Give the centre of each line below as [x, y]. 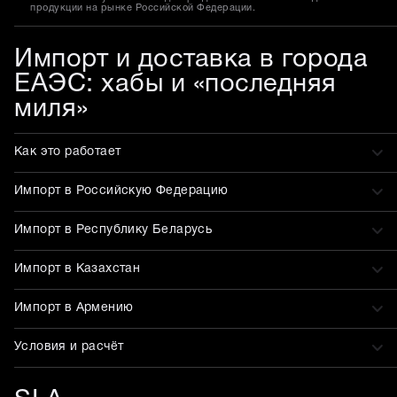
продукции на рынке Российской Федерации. [143, 8]
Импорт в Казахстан [78, 269]
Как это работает [68, 152]
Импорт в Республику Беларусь [113, 230]
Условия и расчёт [69, 347]
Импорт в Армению [74, 308]
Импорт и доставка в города [191, 59]
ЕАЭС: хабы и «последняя [175, 84]
